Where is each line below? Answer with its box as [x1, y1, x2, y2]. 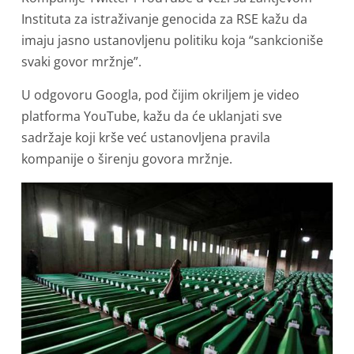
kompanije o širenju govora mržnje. [21, 150, 232, 168]
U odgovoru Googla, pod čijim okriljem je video [21, 86, 299, 104]
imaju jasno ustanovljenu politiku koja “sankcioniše [21, 32, 323, 49]
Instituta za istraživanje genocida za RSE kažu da [21, 10, 307, 28]
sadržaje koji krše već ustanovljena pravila [21, 129, 270, 146]
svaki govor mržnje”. [21, 53, 141, 70]
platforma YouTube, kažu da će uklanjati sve [21, 107, 282, 125]
